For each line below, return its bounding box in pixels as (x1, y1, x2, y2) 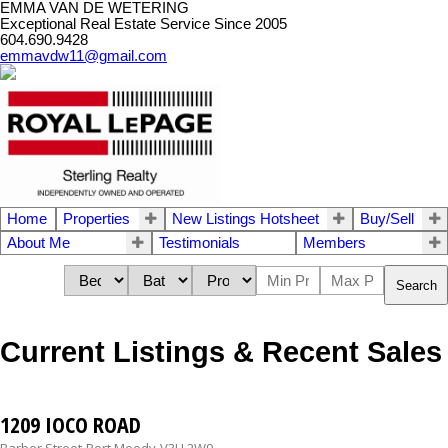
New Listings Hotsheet (171, 211, 319, 228)
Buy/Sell (359, 211, 414, 228)
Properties (63, 211, 131, 228)
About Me (7, 235, 70, 252)
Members (303, 235, 367, 252)
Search (396, 277, 437, 293)
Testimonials (158, 235, 240, 252)
